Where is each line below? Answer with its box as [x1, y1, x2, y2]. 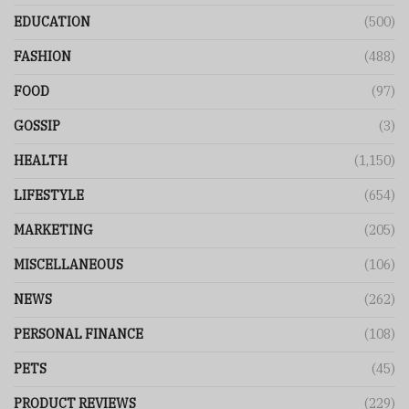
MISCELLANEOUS [14, 257, 123, 274]
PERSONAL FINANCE [14, 326, 143, 343]
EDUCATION [14, 14, 90, 31]
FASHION [14, 48, 71, 66]
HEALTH [14, 152, 68, 170]
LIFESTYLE [14, 187, 84, 204]
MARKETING [14, 222, 93, 239]
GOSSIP [14, 118, 60, 135]
